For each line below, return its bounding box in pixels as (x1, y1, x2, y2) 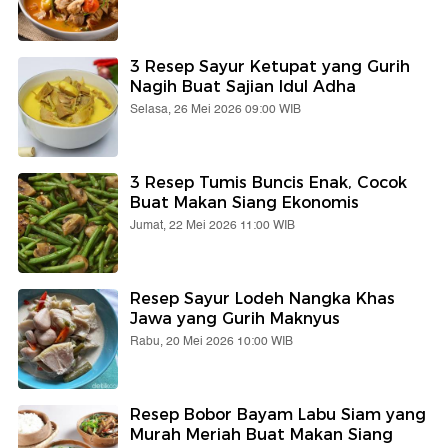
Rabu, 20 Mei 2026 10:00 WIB (130, 331, 293, 351)
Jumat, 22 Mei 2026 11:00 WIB (130, 215, 295, 235)
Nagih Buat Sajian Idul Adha (130, 76, 356, 96)
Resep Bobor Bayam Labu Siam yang (130, 404, 426, 424)
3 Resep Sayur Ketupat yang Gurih (130, 56, 410, 76)
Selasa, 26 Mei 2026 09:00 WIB (130, 99, 301, 119)
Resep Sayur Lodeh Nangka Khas (130, 288, 395, 308)
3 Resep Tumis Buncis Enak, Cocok (130, 172, 407, 192)
